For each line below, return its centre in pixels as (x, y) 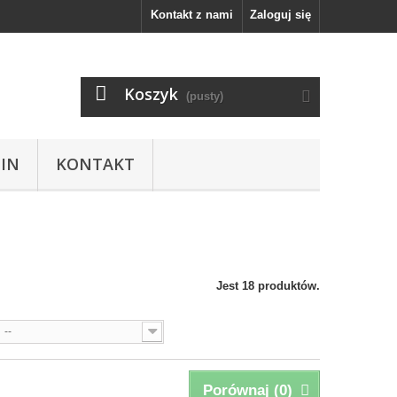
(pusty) (205, 96)
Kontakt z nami (192, 15)
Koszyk (151, 94)
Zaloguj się (280, 15)
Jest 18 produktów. (268, 286)
